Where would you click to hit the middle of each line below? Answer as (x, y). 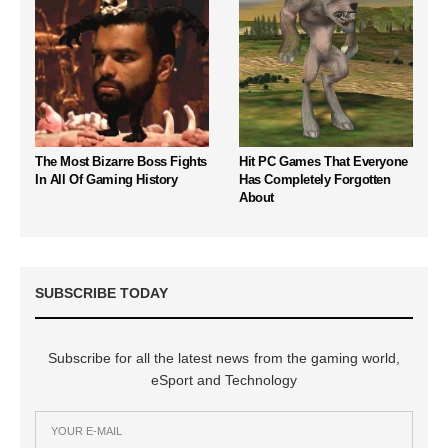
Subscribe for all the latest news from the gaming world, (224, 357)
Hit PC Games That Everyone (323, 161)
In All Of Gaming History (106, 179)
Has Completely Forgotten (315, 179)
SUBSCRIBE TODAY (101, 292)
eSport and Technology (224, 379)
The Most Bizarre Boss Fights (121, 161)
